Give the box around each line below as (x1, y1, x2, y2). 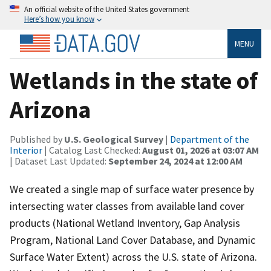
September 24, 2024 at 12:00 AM (108, 154, 243, 167)
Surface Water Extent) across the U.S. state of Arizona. (10, 249, 257, 264)
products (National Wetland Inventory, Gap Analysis (10, 215, 240, 230)
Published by (10, 132, 64, 145)
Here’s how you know (24, 14, 94, 24)
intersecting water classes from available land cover (10, 198, 244, 213)
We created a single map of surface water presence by (10, 181, 254, 196)
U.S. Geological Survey (64, 132, 163, 145)
